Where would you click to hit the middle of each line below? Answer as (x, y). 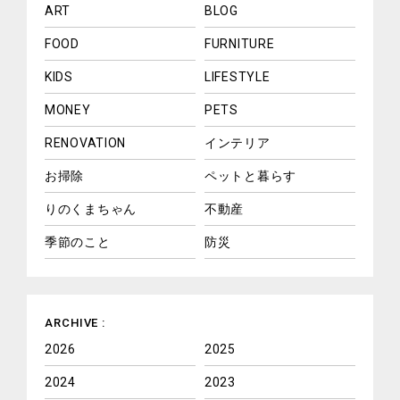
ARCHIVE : (75, 322)
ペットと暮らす (250, 175)
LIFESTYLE (237, 76)
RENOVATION (85, 142)
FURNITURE (240, 43)
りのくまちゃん (91, 208)
